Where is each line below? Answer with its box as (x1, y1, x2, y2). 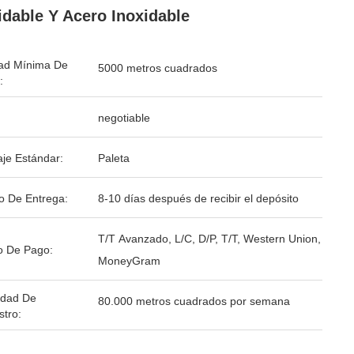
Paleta (98, 152, 130, 164)
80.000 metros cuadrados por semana (98, 295, 290, 307)
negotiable (98, 111, 150, 124)
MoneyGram (98, 254, 160, 267)
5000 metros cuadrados (98, 62, 217, 74)
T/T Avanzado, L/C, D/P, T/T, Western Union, (98, 232, 321, 245)
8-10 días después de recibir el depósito (98, 192, 299, 205)
